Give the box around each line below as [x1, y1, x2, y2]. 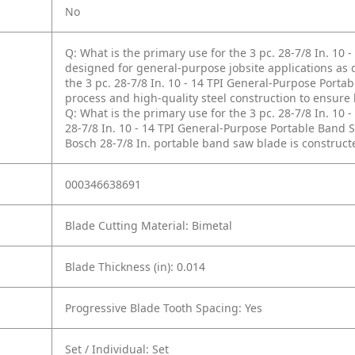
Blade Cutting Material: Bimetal [65, 218, 232, 233]
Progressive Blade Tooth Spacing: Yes [65, 300, 262, 315]
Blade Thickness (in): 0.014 [65, 259, 205, 274]
